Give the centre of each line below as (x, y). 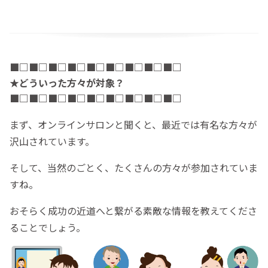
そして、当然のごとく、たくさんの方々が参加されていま (134, 167)
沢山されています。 (52, 141)
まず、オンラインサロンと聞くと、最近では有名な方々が (133, 124)
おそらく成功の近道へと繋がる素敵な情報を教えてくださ (133, 210)
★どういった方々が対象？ (67, 82)
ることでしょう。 (48, 227)
